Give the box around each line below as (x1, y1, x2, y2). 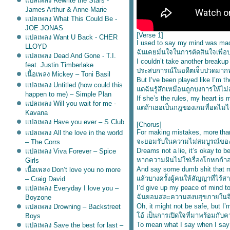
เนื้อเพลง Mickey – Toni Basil (25, 70, 110, 78)
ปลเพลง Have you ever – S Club (25, 118, 124, 126)
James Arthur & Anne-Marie (25, 6, 107, 13)
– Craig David (25, 175, 65, 183)
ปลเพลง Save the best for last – (25, 221, 123, 229)
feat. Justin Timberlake (25, 61, 93, 69)
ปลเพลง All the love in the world (25, 129, 123, 137)
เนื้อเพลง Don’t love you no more (25, 166, 121, 174)
